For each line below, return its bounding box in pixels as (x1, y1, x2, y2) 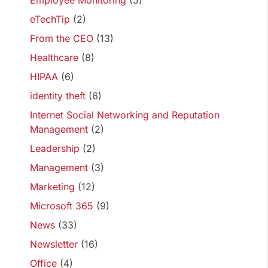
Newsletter (30, 238, 78, 250)
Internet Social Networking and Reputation (30, 109, 220, 121)
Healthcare (30, 51, 78, 63)
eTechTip (30, 13, 70, 25)
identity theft (30, 90, 86, 102)
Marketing (30, 181, 75, 193)
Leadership (30, 142, 80, 154)
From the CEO (30, 32, 93, 44)
